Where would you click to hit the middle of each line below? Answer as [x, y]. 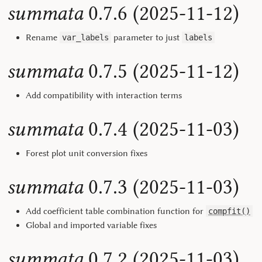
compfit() [229, 211]
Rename [43, 37]
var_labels [85, 37]
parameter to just [146, 37]
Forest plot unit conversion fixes [87, 153]
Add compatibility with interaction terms [104, 95]
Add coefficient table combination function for [116, 211]
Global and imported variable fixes [91, 225]
